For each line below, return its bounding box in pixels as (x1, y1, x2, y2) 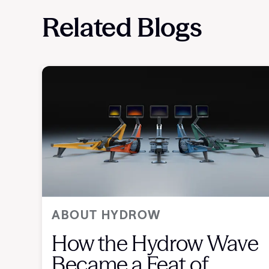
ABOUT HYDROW (52, 207, 161, 223)
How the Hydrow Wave (52, 230, 259, 257)
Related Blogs (42, 11, 202, 43)
